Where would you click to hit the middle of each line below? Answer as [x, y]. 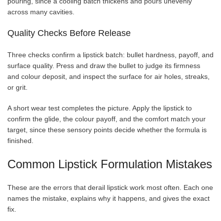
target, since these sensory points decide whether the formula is [107, 129]
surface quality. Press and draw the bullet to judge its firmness [104, 65]
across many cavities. [41, 12]
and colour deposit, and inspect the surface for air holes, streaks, [109, 76]
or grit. [18, 87]
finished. [20, 140]
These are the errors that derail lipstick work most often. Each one [110, 187]
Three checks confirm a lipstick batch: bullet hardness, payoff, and [110, 55]
